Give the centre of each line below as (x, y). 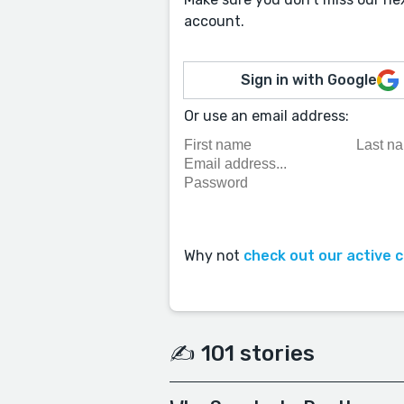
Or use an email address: (266, 116)
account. (214, 21)
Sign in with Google (309, 80)
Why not (214, 256)
